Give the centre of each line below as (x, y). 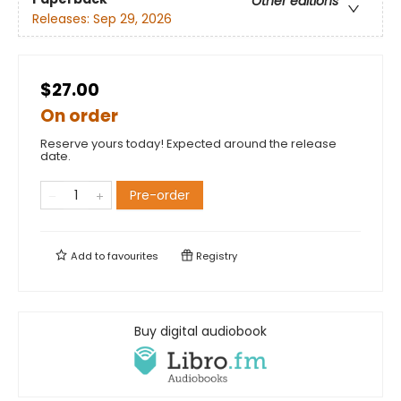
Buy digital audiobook (200, 332)
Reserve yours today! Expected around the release (188, 144)
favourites (133, 256)
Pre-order (160, 196)
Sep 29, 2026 (132, 19)
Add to (88, 256)
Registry (215, 256)
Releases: (63, 19)
